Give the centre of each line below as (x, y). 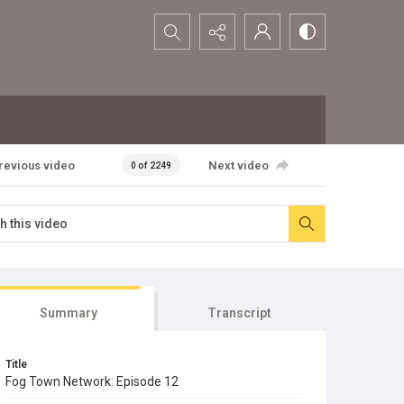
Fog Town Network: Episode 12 (92, 381)
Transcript (240, 313)
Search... (181, 25)
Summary (68, 313)
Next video (238, 165)
